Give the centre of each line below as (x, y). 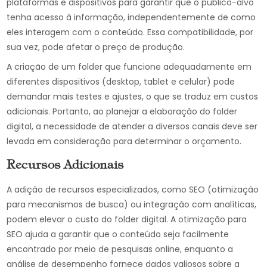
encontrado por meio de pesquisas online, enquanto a (120, 249)
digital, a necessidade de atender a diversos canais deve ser (132, 126)
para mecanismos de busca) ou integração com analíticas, (132, 204)
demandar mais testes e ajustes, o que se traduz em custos (133, 97)
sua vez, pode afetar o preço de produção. (96, 47)
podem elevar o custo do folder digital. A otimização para (127, 219)
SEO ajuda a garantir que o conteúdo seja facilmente (118, 234)
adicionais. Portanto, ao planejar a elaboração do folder (122, 111)
